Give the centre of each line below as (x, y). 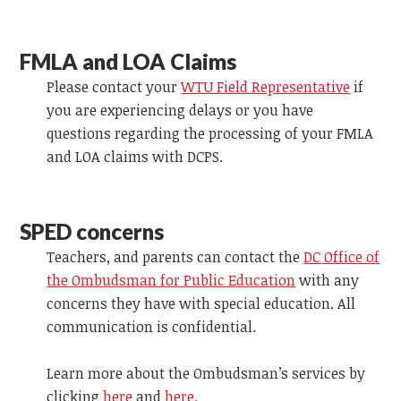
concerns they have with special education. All (201, 303)
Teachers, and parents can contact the (175, 256)
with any (328, 280)
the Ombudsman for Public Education (171, 280)
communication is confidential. (152, 326)
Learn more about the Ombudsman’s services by (206, 373)
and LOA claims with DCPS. (135, 156)
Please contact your (114, 86)
